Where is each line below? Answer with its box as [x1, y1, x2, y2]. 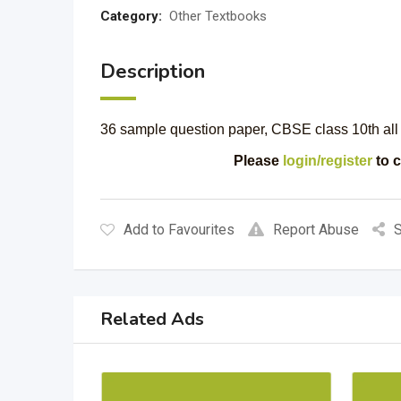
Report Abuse [273, 221, 359, 238]
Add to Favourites [124, 221, 235, 238]
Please [233, 153, 283, 168]
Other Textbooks [169, 8, 267, 24]
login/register [282, 153, 372, 168]
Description [100, 58, 205, 85]
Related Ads [100, 307, 204, 331]
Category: [100, 8, 162, 24]
